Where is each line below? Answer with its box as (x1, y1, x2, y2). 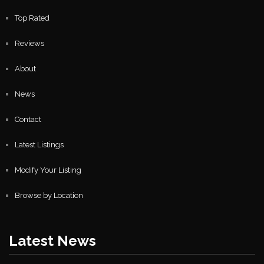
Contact (15, 115, 41, 124)
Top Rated (15, 14, 49, 23)
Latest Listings (15, 140, 64, 150)
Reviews (15, 39, 44, 48)
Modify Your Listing (15, 166, 81, 175)
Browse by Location (15, 191, 83, 200)
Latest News (9, 232, 96, 250)
